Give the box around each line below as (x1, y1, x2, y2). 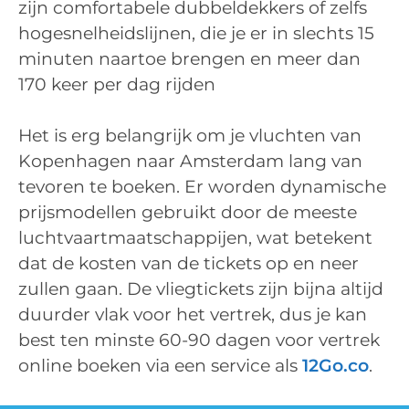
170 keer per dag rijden (18, 73, 215, 95)
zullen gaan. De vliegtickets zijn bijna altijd (18, 278, 383, 300)
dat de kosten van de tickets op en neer (18, 253, 359, 275)
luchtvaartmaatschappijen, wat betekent (18, 227, 372, 249)
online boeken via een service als (18, 355, 302, 377)
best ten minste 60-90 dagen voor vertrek (18, 330, 380, 351)
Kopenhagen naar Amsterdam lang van (18, 151, 362, 173)
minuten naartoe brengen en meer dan (18, 47, 361, 69)
